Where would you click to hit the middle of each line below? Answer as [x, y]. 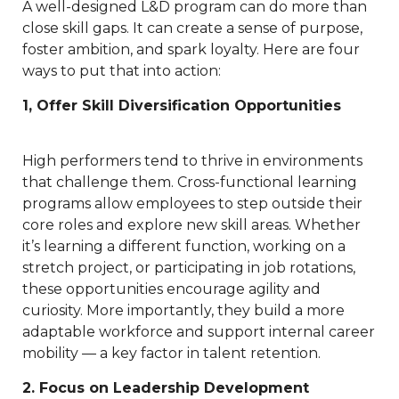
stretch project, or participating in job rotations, [189, 268]
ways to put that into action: [122, 71]
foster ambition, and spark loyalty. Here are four [191, 50]
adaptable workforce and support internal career [199, 332]
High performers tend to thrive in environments [192, 161]
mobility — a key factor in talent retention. [171, 354]
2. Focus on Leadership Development [166, 387]
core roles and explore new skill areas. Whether [191, 225]
